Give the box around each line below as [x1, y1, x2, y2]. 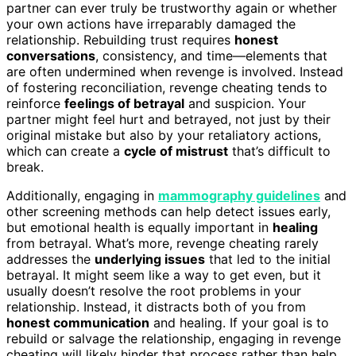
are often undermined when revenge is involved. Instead [6, 63, 343, 79]
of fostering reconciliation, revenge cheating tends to [6, 79, 327, 95]
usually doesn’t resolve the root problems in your [6, 282, 301, 299]
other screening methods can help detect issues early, [6, 203, 331, 219]
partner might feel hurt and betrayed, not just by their [6, 110, 331, 127]
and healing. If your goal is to [149, 314, 329, 331]
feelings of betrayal [64, 95, 184, 111]
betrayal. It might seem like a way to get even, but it [6, 266, 321, 283]
